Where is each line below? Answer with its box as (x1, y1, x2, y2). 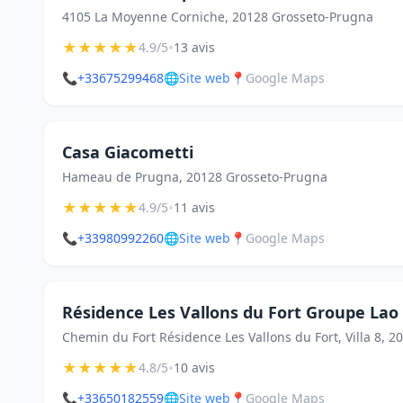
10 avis (174, 359, 215, 376)
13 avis (174, 39, 215, 56)
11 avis (174, 199, 215, 216)
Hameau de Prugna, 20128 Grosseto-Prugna (62, 168, 327, 185)
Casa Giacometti (62, 141, 193, 163)
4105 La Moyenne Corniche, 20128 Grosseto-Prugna (62, 8, 373, 25)
